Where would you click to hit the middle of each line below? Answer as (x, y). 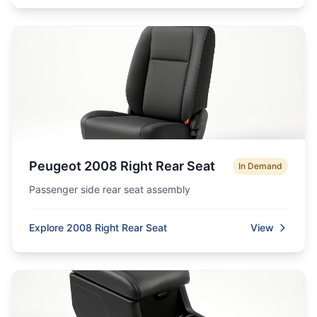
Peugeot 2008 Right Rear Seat (122, 166)
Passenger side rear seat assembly (110, 189)
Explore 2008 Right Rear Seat (98, 227)
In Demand (260, 166)
